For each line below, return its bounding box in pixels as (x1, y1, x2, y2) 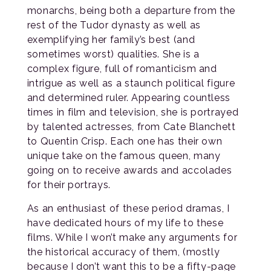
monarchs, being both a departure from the (27, 5, 236, 17)
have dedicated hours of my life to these (27, 217, 224, 229)
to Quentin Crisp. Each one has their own (27, 135, 223, 148)
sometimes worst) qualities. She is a (27, 48, 200, 60)
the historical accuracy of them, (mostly (27, 246, 220, 258)
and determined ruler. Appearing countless (27, 92, 231, 104)
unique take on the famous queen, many (27, 150, 221, 162)
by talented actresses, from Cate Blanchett (27, 121, 236, 133)
